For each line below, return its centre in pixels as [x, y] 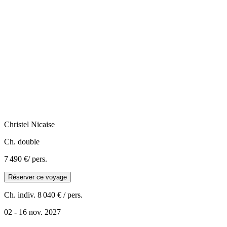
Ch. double [22, 141]
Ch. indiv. [20, 195]
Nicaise [43, 124]
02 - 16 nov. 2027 [32, 212]
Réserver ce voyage [37, 177]
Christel [16, 124]
